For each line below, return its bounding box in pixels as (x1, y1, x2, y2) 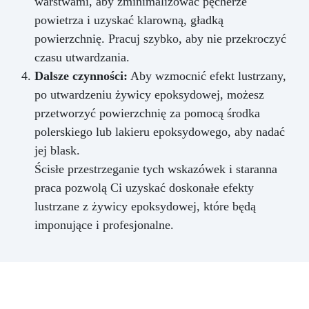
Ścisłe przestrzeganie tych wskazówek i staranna (34, 161, 277, 176)
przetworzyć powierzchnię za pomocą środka (34, 106, 260, 120)
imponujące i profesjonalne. (34, 217, 174, 232)
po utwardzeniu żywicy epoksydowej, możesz (34, 87, 264, 101)
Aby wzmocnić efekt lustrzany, (128, 68, 286, 83)
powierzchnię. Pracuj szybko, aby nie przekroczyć (34, 31, 286, 46)
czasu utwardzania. (34, 50, 130, 64)
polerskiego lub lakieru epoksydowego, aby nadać (34, 124, 285, 139)
